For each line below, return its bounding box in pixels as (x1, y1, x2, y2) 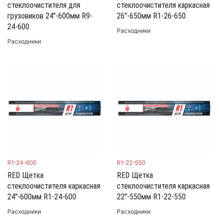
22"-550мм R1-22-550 (117, 192, 186, 201)
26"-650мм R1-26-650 (117, 11, 186, 21)
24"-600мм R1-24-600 (7, 192, 76, 201)
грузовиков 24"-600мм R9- (7, 11, 92, 21)
